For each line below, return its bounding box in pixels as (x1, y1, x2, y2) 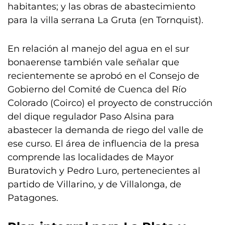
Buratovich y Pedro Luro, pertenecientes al (8, 165, 200, 177)
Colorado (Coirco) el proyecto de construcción (8, 97, 212, 109)
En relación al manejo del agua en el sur (8, 43, 189, 55)
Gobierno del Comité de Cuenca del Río (8, 84, 186, 95)
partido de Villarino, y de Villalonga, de (8, 179, 181, 190)
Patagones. (8, 192, 58, 204)
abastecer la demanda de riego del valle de (8, 125, 203, 136)
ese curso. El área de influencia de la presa (8, 138, 199, 150)
